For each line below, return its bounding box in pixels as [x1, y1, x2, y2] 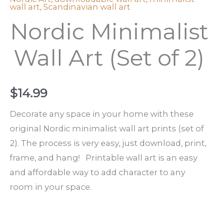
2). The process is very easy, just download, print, [10, 138, 206, 148]
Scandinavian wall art [43, 1, 130, 12]
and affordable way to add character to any [10, 167, 185, 177]
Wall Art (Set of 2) [14, 44, 204, 72]
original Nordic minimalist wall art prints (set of [10, 123, 204, 133]
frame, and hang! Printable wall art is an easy [10, 152, 198, 163]
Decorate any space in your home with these [10, 109, 194, 119]
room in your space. [10, 182, 91, 192]
